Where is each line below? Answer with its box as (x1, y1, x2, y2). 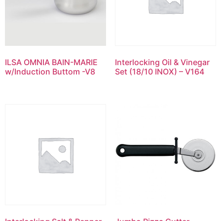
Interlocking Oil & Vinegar (114, 57, 210, 68)
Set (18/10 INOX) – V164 (114, 67, 204, 77)
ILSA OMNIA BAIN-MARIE (5, 57, 98, 68)
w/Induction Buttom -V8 (5, 67, 95, 77)
